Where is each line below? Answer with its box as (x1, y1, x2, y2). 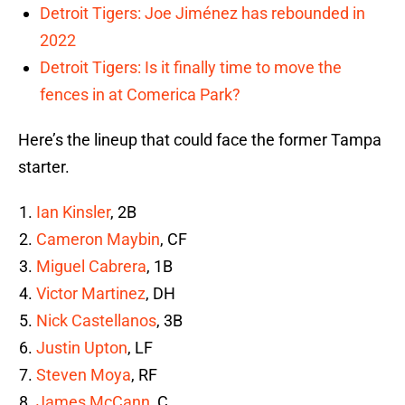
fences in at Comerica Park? (40, 85, 240, 105)
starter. (18, 157, 70, 177)
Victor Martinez (36, 284, 146, 304)
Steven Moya (36, 365, 131, 385)
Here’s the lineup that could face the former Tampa (18, 130, 381, 150)
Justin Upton (36, 338, 127, 358)
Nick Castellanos (36, 311, 156, 331)
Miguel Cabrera (36, 257, 146, 277)
